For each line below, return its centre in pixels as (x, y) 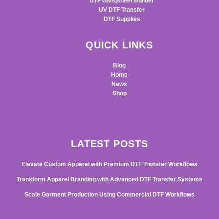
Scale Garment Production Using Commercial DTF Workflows (109, 195)
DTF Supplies (122, 19)
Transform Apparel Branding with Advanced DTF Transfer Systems (109, 180)
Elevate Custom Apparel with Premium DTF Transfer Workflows (109, 164)
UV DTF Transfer (122, 10)
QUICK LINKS (119, 45)
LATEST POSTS (109, 144)
